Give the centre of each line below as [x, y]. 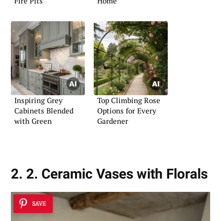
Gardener [113, 121]
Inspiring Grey [38, 100]
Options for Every [127, 110]
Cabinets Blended [44, 110]
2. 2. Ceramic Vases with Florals [109, 174]
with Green [33, 121]
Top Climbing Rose [129, 100]
